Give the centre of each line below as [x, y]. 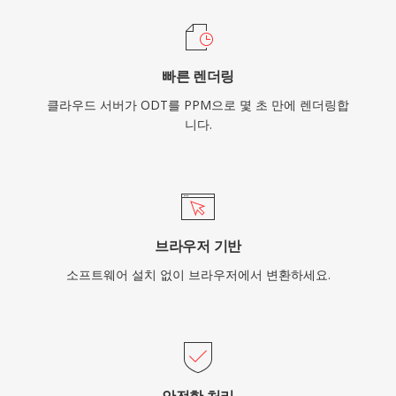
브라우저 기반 [198, 246]
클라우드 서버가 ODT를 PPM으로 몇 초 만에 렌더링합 [198, 105]
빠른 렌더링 [198, 76]
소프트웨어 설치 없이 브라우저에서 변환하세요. [198, 274]
